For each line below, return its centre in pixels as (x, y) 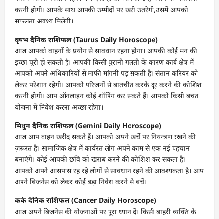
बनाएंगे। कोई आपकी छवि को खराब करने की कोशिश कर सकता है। (100, 159)
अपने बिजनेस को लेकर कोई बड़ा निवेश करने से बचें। (81, 181)
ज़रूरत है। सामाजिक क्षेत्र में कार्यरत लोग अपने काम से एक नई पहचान (102, 148)
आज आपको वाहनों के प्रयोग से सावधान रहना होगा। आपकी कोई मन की (106, 50)
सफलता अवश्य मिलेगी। (44, 21)
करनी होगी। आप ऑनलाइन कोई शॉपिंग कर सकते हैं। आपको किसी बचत (107, 95)
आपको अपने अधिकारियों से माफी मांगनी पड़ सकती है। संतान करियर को (106, 73)
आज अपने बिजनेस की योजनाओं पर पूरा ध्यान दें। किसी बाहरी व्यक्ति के (105, 211)
